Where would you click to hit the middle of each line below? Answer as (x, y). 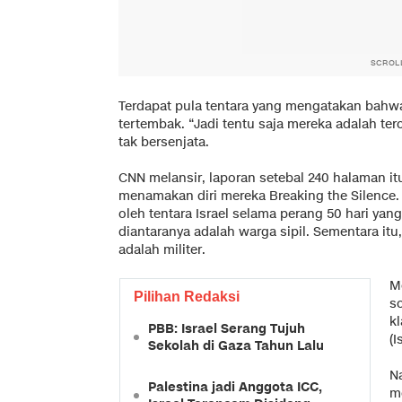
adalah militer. (162, 249)
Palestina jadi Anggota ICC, (235, 387)
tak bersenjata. (164, 142)
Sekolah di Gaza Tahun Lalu (236, 345)
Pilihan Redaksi (187, 296)
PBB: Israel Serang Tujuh (227, 328)
